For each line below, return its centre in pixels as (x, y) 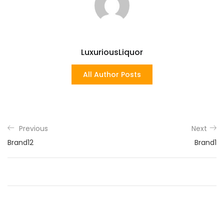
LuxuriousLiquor (112, 52)
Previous (33, 128)
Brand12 (20, 142)
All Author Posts (112, 74)
